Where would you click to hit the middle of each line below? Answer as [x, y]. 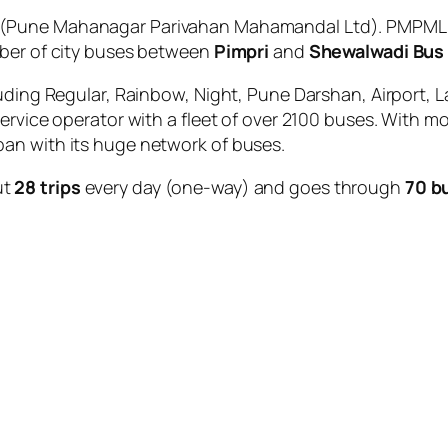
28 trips [47, 187]
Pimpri [241, 51]
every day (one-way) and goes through [242, 187]
